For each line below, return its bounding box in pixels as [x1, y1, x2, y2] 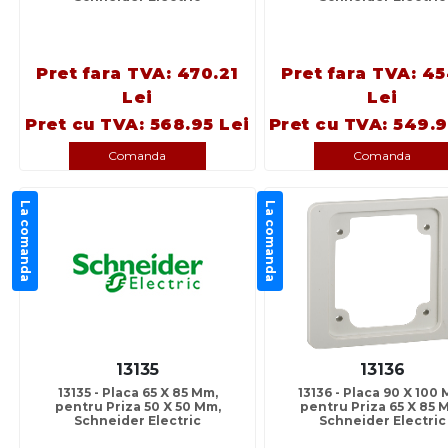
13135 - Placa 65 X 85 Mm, [57, 385, 218, 401]
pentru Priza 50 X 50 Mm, [54, 399, 221, 415]
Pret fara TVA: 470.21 [36, 64, 239, 84]
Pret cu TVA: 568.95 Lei [25, 115, 250, 135]
